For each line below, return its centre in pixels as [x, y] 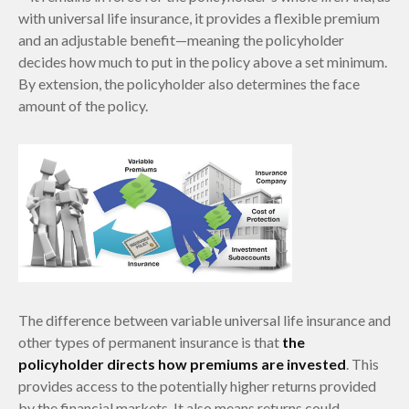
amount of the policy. [83, 105]
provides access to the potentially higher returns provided [197, 386]
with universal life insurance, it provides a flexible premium [199, 17]
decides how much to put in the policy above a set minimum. [203, 61]
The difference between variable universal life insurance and [204, 320]
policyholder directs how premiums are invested [182, 364]
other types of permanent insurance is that [150, 342]
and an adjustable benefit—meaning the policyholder [181, 39]
